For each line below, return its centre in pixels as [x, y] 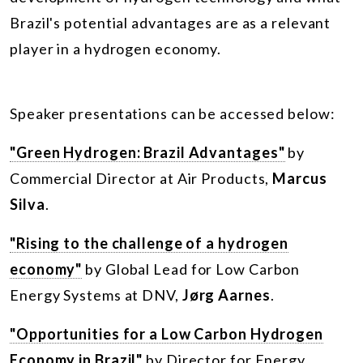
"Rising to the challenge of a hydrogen [149, 243]
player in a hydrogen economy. [116, 48]
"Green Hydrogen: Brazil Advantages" [147, 152]
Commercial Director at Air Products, [141, 178]
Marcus [300, 178]
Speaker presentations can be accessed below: [173, 113]
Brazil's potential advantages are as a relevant [171, 22]
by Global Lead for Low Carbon [193, 269]
